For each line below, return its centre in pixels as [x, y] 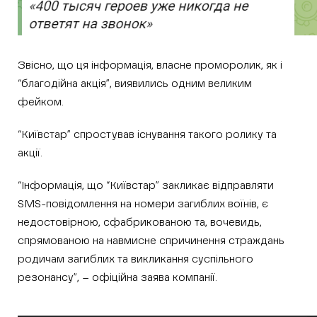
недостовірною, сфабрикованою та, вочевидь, [140, 223]
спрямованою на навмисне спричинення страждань [151, 241]
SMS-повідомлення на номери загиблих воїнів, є [143, 204]
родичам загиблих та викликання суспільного [136, 260]
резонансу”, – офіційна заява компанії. [117, 278]
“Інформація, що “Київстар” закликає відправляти [146, 186]
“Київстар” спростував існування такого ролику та [147, 135]
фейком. [41, 103]
